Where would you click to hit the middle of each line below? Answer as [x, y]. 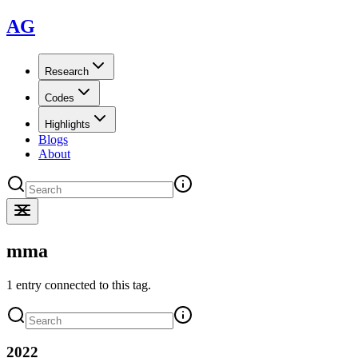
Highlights [68, 124]
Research [67, 71]
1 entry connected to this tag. [79, 284]
